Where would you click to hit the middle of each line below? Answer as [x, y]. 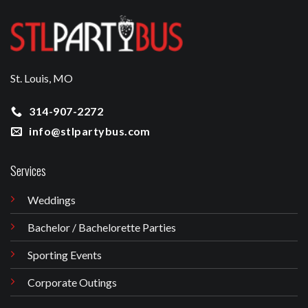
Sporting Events [64, 255]
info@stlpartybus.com [90, 131]
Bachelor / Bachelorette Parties [101, 228]
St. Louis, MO [42, 78]
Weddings [51, 200]
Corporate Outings [72, 283]
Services [28, 171]
